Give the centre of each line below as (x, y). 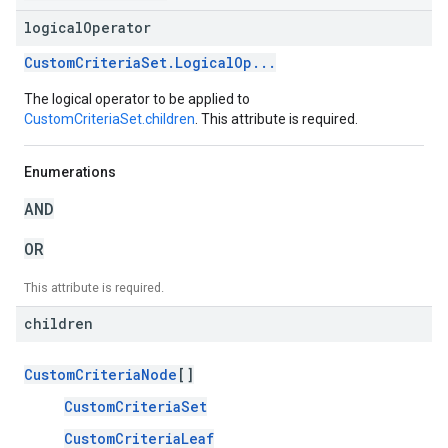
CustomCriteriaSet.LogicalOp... (150, 62)
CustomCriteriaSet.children (109, 119)
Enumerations (70, 172)
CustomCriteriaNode (100, 374)
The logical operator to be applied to (137, 99)
